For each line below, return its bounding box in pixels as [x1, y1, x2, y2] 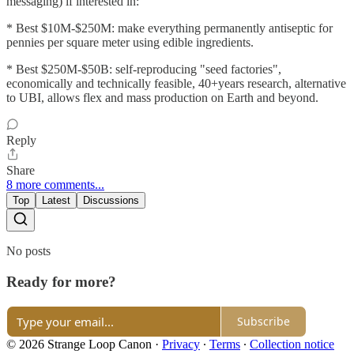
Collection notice [250, 337, 334, 351]
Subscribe [237, 314, 290, 329]
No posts [6, 244, 51, 258]
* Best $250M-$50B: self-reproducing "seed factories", [6, 62, 281, 77]
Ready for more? [6, 273, 116, 290]
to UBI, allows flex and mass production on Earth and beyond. [6, 91, 318, 105]
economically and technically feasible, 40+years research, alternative [6, 77, 346, 91]
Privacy [162, 337, 200, 351]
